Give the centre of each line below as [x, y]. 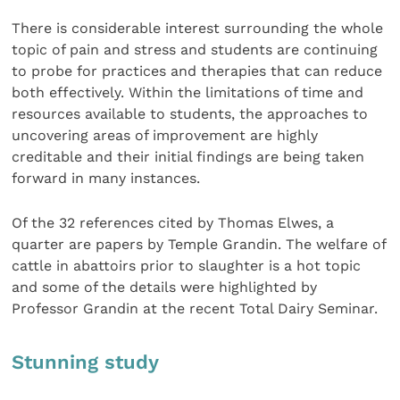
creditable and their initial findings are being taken [188, 156]
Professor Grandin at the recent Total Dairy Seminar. [195, 309]
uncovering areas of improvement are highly [165, 135]
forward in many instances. [106, 178]
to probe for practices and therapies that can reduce [197, 71]
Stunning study [86, 362]
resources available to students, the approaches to [190, 113]
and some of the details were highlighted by [165, 287]
